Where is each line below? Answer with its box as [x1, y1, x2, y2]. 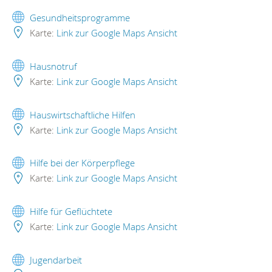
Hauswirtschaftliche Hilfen [30, 108, 135, 121]
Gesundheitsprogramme [30, 11, 130, 24]
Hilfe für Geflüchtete [30, 205, 112, 218]
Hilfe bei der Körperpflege [30, 157, 135, 169]
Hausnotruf [30, 59, 77, 72]
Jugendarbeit [30, 254, 82, 267]
